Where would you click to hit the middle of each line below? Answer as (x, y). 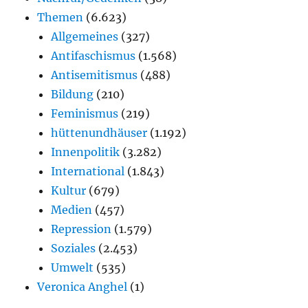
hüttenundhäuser (99, 132)
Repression (81, 229)
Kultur (69, 190)
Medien (72, 209)
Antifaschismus (93, 55)
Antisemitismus (95, 75)
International (88, 171)
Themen (60, 17)
